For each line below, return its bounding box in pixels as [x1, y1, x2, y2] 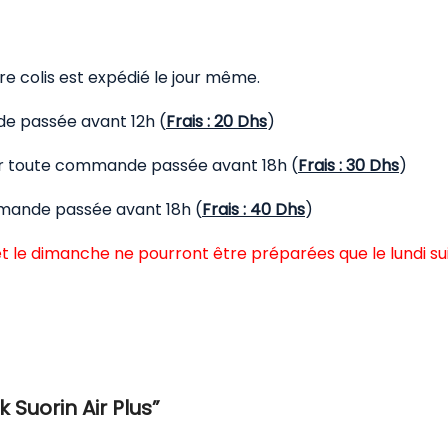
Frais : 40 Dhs [202, 198, 305, 222]
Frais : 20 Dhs [166, 110, 267, 134]
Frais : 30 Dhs [298, 154, 399, 178]
